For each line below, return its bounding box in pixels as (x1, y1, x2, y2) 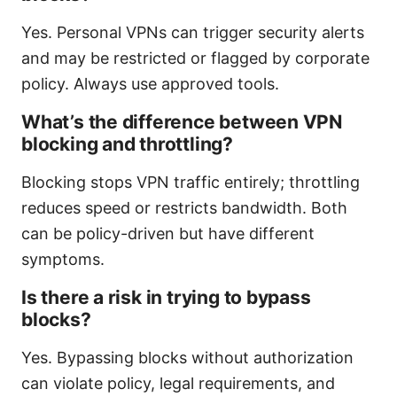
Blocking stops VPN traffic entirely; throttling (21, 173, 360, 192)
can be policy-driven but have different (21, 224, 315, 244)
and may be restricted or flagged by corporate (21, 49, 370, 68)
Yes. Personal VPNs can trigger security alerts (21, 23, 364, 43)
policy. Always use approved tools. (21, 74, 279, 94)
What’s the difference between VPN (21, 111, 343, 134)
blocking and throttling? (21, 133, 233, 156)
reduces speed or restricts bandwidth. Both (21, 198, 347, 218)
